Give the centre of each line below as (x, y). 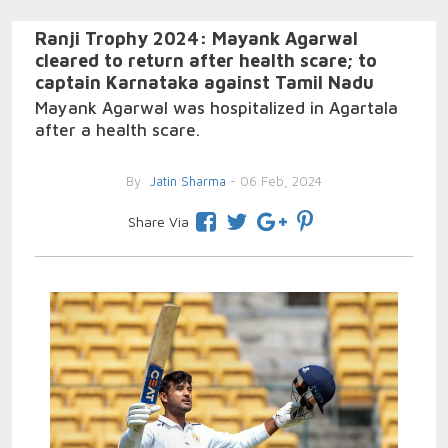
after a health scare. (117, 130)
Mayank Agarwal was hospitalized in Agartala (216, 108)
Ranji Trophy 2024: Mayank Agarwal (196, 38)
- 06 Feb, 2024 (274, 181)
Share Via (158, 221)
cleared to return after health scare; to (206, 60)
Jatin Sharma (186, 181)
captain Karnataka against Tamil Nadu (204, 82)
